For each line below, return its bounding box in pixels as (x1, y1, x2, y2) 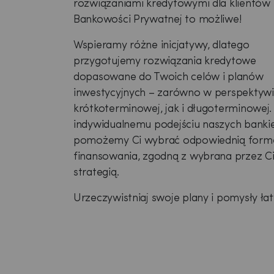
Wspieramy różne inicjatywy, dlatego (73, 40, 250, 51)
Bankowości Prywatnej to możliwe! (73, 14, 242, 26)
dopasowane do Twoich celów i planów (73, 72, 264, 83)
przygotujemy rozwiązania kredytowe (73, 56, 256, 67)
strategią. (73, 167, 119, 179)
